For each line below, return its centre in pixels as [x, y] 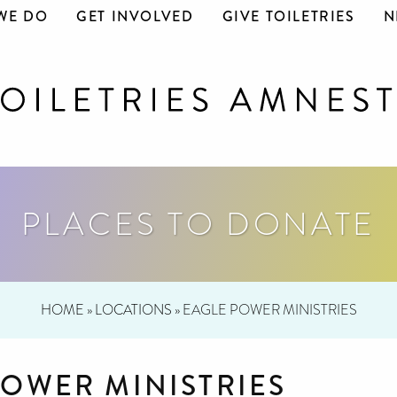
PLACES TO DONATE [198, 224]
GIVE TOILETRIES [288, 17]
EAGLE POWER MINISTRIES [269, 310]
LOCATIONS [133, 310]
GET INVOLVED [135, 17]
